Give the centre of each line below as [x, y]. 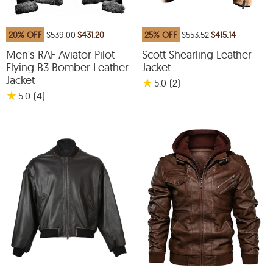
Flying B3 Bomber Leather [67, 67]
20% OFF [25, 35]
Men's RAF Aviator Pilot [60, 55]
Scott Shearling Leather [197, 55]
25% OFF [161, 35]
